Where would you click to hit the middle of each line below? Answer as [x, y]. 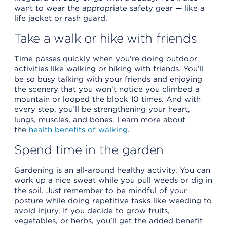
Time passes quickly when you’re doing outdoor [106, 59]
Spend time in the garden [89, 149]
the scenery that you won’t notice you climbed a [107, 89]
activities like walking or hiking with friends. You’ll [109, 69]
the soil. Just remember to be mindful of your [101, 190]
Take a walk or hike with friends [106, 38]
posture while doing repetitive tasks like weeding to [113, 200]
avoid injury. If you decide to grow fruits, [92, 211]
